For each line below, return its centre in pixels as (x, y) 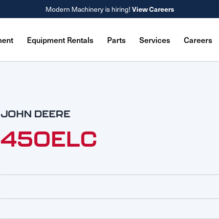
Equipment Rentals (60, 40)
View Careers (153, 9)
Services (154, 40)
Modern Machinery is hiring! (88, 9)
